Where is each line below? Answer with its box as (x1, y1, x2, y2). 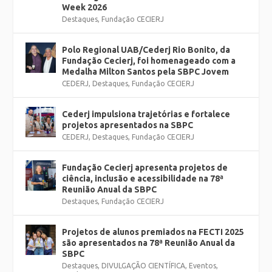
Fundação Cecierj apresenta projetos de (62, 163, 228, 173)
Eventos (189, 262, 217, 270)
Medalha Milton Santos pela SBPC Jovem (62, 67, 229, 77)
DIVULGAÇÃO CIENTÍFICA (101, 262, 186, 270)
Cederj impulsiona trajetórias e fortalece (62, 109, 231, 120)
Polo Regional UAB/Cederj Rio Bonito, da (62, 45, 231, 55)
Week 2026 (62, 2, 107, 13)
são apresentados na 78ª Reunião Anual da (62, 238, 236, 248)
